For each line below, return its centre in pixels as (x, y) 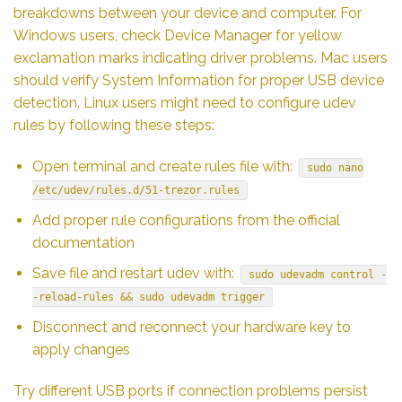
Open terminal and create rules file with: (164, 167)
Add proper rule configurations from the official (186, 220)
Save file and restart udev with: (135, 274)
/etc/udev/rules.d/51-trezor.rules (135, 191)
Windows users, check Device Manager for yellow (178, 36)
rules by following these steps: (114, 126)
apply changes (81, 349)
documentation (83, 242)
